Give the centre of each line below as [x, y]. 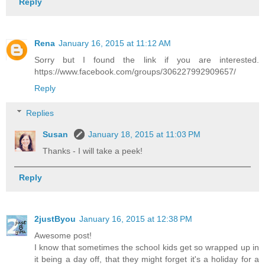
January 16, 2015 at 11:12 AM [115, 43]
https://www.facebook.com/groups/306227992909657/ [135, 72]
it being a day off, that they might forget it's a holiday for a [147, 259]
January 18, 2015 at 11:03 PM [145, 134]
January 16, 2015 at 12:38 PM [136, 219]
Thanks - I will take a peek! [93, 151]
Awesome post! [63, 235]
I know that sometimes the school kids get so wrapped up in [147, 247]
